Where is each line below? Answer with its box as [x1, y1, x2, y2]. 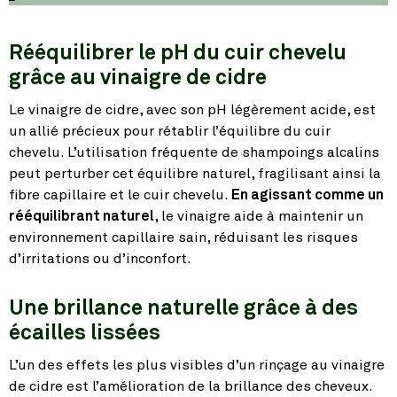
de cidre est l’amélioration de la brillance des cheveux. [9, 379, 372, 394]
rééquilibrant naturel [9, 209, 154, 224]
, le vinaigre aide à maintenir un [154, 209, 363, 224]
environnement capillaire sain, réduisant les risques [9, 230, 358, 245]
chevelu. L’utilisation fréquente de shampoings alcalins [9, 145, 379, 160]
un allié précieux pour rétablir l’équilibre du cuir [9, 124, 331, 139]
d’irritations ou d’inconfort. [9, 252, 191, 267]
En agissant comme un [231, 188, 384, 203]
